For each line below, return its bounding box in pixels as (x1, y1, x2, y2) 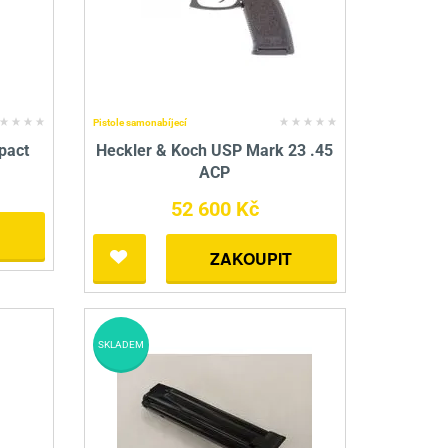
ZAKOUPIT (210, 247, 293, 271)
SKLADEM (97, 339, 144, 351)
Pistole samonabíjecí (92, 117, 187, 129)
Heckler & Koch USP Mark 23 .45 (96, 141, 334, 161)
